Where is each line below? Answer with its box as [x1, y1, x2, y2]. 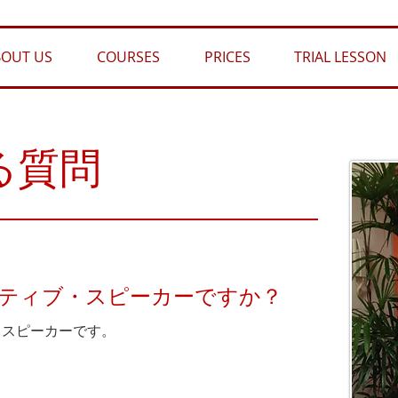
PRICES [203, 47, 251, 67]
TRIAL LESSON [293, 47, 386, 67]
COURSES [97, 47, 160, 67]
